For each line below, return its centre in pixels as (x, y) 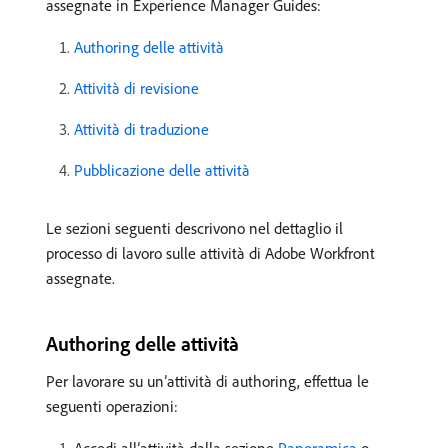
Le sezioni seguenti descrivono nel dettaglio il (194, 228)
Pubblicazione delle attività (162, 170)
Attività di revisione (136, 88)
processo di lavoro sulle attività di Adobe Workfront (210, 253)
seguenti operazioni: (112, 406)
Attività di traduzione (141, 129)
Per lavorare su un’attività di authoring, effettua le (207, 381)
